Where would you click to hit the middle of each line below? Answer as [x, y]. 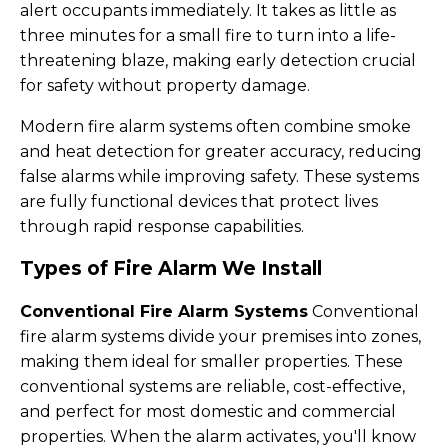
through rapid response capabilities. [162, 226]
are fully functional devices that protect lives [199, 201]
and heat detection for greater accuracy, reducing [221, 151]
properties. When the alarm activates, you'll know [218, 436]
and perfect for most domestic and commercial [208, 411]
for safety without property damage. [165, 85]
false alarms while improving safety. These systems [219, 176]
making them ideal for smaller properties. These [211, 361]
